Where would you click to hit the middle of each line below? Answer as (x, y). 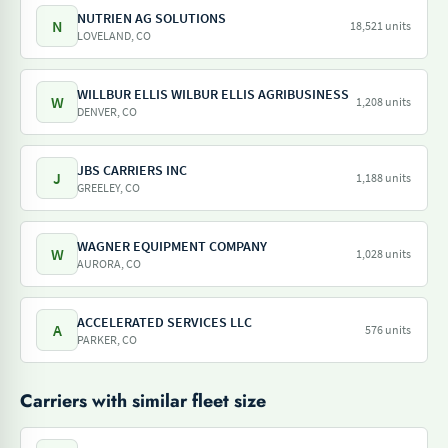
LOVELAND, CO (114, 35)
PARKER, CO (107, 339)
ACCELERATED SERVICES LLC (164, 322)
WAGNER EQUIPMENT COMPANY (172, 246)
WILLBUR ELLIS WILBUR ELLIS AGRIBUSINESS (213, 94)
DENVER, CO (107, 111)
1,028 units (383, 253)
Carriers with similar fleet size (143, 401)
